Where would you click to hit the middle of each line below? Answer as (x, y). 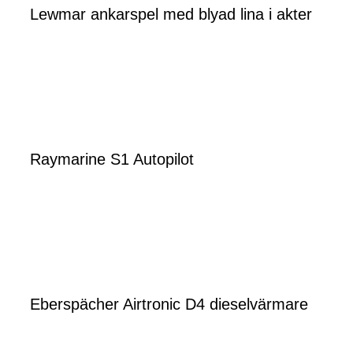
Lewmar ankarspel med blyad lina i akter (171, 14)
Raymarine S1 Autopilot (112, 159)
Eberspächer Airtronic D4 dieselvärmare (169, 304)
